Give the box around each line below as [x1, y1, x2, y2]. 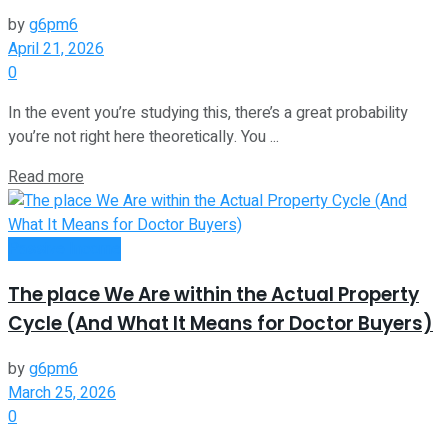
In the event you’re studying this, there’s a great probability [8, 101, 408, 126]
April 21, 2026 [8, 37, 104, 62]
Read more [8, 165, 84, 190]
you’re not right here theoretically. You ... [8, 125, 279, 150]
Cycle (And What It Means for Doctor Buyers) [8, 309, 433, 337]
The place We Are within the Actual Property [8, 280, 419, 308]
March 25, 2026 [8, 380, 116, 405]
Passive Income [8, 237, 121, 262]
